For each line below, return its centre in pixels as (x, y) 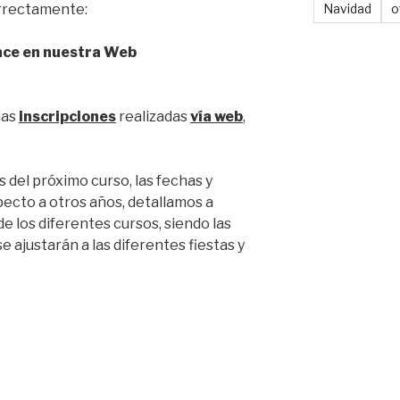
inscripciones (67, 116)
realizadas (153, 116)
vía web (217, 116)
